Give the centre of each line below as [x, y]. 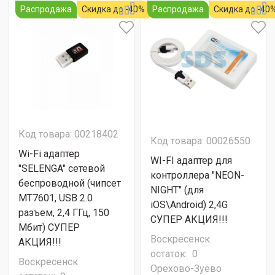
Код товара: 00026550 [200, 141]
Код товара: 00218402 [68, 134]
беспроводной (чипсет [70, 183]
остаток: [170, 254]
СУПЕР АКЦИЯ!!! [189, 219]
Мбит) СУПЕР [49, 227]
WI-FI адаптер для [191, 161]
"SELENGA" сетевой [62, 168]
